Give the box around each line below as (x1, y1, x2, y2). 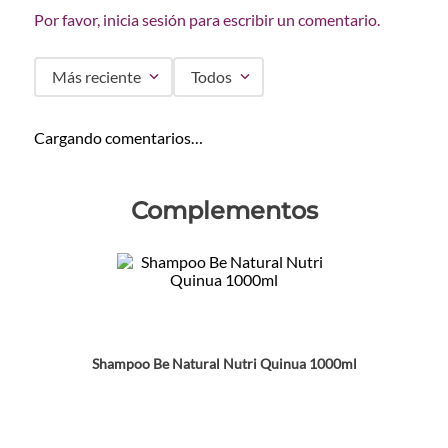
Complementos (130, 195, 318, 225)
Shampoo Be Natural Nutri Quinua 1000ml (91, 354, 357, 372)
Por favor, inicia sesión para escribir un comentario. (34, 9, 380, 29)
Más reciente (52, 66, 141, 86)
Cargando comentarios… (34, 127, 203, 147)
